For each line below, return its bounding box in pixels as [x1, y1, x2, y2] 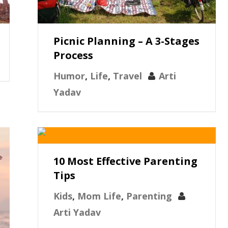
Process [53, 48, 94, 62]
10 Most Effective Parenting [53, 154, 198, 168]
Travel [113, 70, 142, 82]
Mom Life [77, 190, 122, 202]
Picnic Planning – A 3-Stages [53, 34, 200, 48]
